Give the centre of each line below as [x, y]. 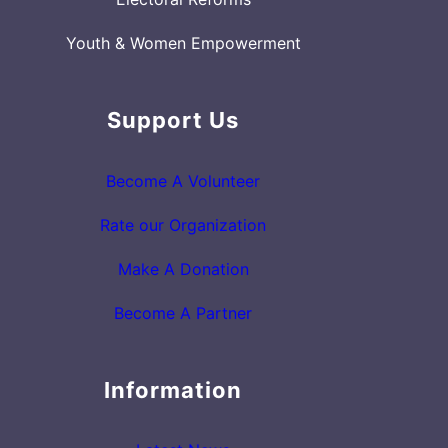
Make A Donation [183, 268]
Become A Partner [183, 312]
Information [173, 389]
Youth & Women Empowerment [183, 43]
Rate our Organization [183, 224]
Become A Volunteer [183, 180]
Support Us [173, 120]
